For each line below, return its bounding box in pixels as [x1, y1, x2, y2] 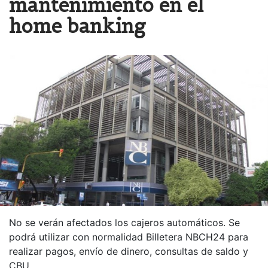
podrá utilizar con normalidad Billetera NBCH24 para [9, 231, 248, 243]
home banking [9, 14, 145, 39]
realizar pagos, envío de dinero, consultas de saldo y [9, 245, 248, 258]
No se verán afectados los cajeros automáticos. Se [9, 217, 240, 229]
